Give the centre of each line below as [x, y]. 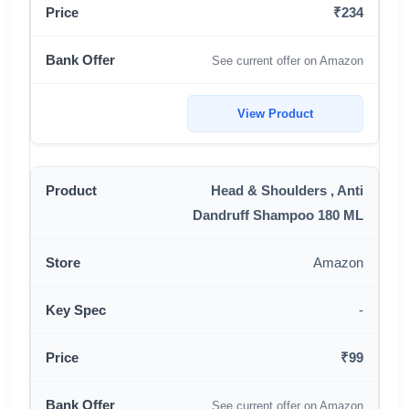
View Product [275, 114]
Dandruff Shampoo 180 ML [278, 215]
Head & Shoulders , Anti [287, 190]
